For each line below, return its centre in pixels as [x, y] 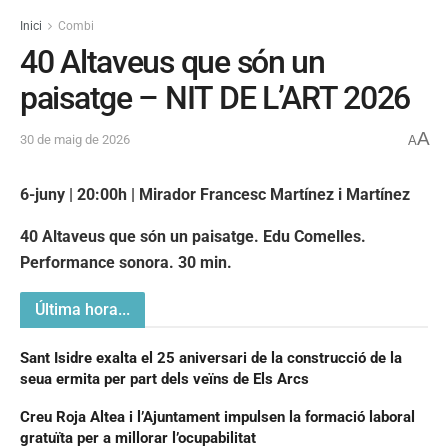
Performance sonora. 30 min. [126, 262]
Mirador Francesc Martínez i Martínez [274, 194]
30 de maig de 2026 [75, 140]
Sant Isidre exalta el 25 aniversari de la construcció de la [211, 357]
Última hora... [82, 309]
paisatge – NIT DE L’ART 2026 [215, 97]
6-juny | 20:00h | [79, 194]
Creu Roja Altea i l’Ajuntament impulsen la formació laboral [217, 416]
